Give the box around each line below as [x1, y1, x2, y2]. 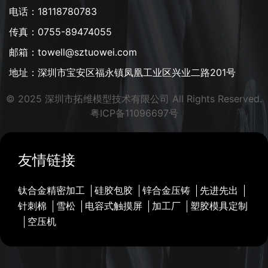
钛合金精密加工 [18, 184, 85, 196]
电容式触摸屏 [85, 199, 142, 212]
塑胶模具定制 [190, 199, 248, 212]
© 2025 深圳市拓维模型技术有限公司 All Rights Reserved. [6, 92, 262, 105]
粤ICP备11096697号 [90, 106, 178, 119]
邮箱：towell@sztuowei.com [9, 45, 137, 58]
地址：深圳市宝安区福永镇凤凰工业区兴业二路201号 [9, 66, 236, 78]
